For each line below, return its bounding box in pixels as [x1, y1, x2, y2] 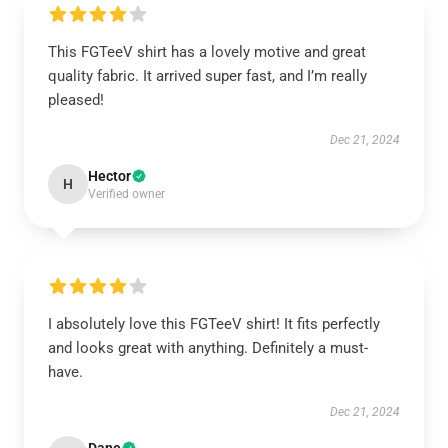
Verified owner [88, 187, 165, 201]
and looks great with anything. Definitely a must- [48, 339, 368, 357]
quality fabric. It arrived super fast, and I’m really [48, 67, 367, 85]
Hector [88, 168, 131, 184]
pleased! [48, 91, 104, 109]
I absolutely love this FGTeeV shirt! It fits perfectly [48, 315, 380, 333]
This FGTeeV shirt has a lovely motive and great [48, 43, 366, 61]
